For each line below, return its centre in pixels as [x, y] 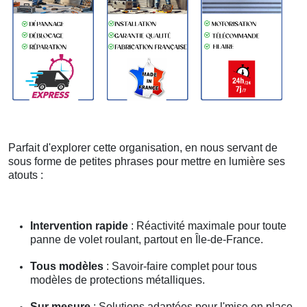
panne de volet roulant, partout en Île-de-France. [147, 239]
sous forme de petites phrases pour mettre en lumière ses [147, 161]
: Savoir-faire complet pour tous [180, 266]
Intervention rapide [79, 225]
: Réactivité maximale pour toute [207, 225]
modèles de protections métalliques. [118, 280]
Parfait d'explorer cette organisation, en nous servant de [143, 147]
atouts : [26, 175]
